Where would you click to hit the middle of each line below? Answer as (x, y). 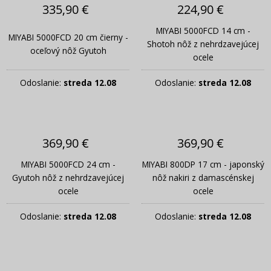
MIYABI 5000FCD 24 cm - (68, 164)
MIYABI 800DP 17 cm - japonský (203, 164)
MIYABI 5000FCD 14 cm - (203, 30)
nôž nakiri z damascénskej (203, 177)
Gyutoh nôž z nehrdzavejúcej (68, 177)
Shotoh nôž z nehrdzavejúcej (203, 44)
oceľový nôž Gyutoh (68, 50)
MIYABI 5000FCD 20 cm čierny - (68, 37)
